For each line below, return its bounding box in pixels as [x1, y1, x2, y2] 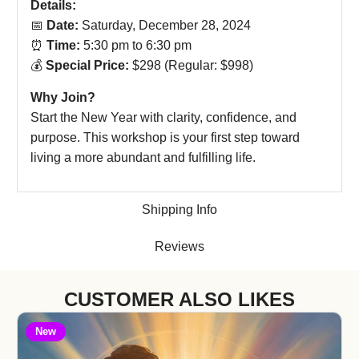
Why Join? [30, 90, 95, 104]
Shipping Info [142, 203, 217, 217]
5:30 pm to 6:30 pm [83, 38, 192, 53]
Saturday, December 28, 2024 [82, 18, 251, 33]
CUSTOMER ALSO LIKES [64, 288, 295, 311]
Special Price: [46, 58, 129, 73]
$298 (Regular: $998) [132, 58, 253, 73]
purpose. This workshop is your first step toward [30, 130, 300, 144]
